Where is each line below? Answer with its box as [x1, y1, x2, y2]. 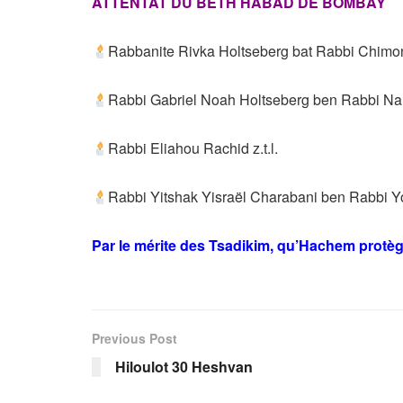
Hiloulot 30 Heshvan [115, 356, 253, 378]
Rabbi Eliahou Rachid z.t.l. [108, 138, 279, 159]
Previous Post [92, 329, 177, 348]
